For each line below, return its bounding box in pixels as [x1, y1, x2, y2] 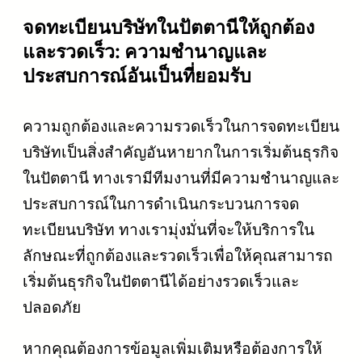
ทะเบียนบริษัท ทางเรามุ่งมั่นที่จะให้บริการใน [23, 220, 314, 240]
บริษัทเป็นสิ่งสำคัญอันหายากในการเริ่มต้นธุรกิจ [23, 142, 339, 162]
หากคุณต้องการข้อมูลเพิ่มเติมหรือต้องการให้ [23, 339, 322, 359]
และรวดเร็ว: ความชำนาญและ [23, 40, 267, 64]
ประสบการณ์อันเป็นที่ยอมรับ [23, 65, 251, 88]
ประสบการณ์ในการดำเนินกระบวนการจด [23, 194, 299, 214]
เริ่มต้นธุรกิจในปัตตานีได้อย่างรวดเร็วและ [23, 271, 299, 292]
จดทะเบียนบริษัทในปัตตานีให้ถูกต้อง [23, 16, 314, 40]
